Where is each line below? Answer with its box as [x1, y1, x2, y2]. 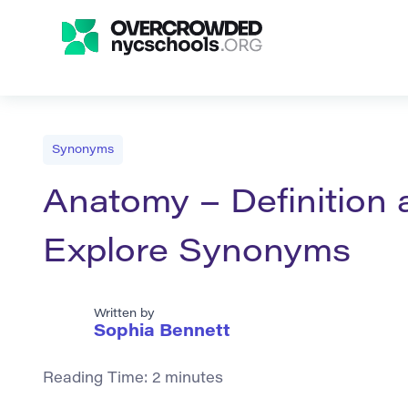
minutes [165, 372, 223, 387]
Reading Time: [43, 372, 152, 387]
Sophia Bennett [94, 324, 230, 342]
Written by [94, 308, 155, 321]
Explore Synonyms [43, 238, 351, 271]
